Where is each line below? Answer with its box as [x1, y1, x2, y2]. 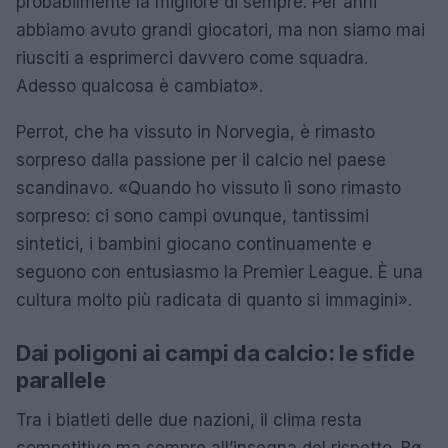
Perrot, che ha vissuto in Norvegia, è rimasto [16, 122, 375, 142]
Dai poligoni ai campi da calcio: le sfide [16, 340, 415, 366]
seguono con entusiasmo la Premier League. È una [16, 262, 423, 282]
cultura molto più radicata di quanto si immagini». [16, 290, 412, 310]
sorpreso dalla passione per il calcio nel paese [16, 150, 386, 170]
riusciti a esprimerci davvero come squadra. [16, 48, 368, 68]
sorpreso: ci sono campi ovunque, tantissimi [16, 206, 369, 226]
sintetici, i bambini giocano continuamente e [16, 234, 372, 254]
